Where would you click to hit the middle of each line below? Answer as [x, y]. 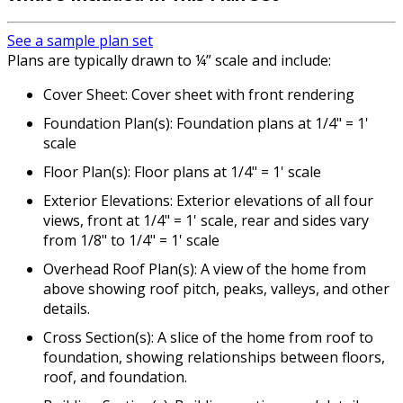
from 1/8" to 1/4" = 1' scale [131, 241]
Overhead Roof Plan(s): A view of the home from [205, 269]
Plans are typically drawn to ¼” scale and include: [169, 61]
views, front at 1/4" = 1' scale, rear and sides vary [206, 221]
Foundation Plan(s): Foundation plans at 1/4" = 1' [206, 124]
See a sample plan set [80, 41]
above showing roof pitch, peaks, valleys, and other [216, 289]
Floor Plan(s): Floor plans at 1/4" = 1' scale [182, 172]
